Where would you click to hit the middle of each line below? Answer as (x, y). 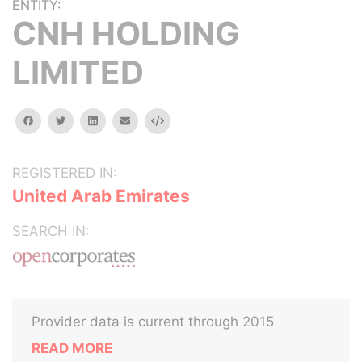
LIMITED (78, 72)
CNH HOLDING (126, 34)
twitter (81, 120)
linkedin (115, 120)
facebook (56, 120)
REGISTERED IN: (65, 173)
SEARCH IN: (51, 231)
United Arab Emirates (101, 196)
